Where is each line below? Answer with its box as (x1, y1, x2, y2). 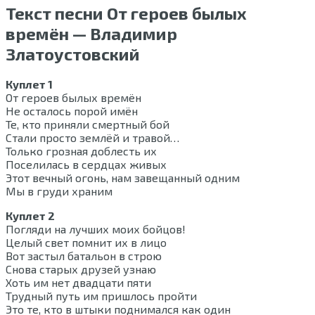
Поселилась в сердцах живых (6, 157, 167, 172)
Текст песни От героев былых (6, 2, 247, 23)
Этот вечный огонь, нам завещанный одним (6, 171, 240, 185)
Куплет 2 (6, 209, 55, 223)
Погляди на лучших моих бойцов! (6, 222, 186, 236)
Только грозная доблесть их (6, 144, 157, 158)
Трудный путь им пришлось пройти (6, 289, 197, 303)
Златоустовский (6, 43, 140, 64)
